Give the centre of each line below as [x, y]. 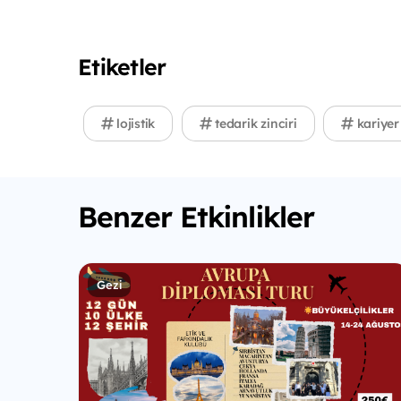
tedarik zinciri [254, 124]
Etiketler [122, 67]
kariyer [376, 124]
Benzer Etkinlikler [196, 217]
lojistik [134, 124]
